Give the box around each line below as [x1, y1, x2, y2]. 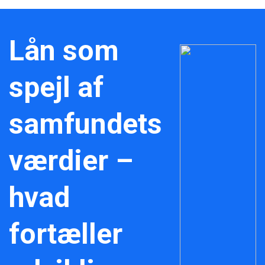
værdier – [9, 144, 133, 177]
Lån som [9, 34, 119, 67]
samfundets [9, 107, 162, 141]
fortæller [9, 217, 122, 251]
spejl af [9, 70, 104, 104]
